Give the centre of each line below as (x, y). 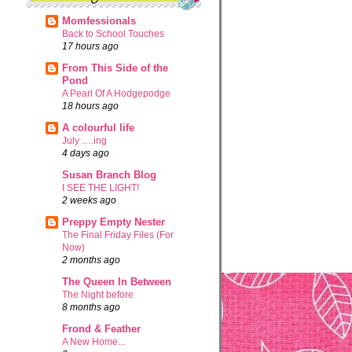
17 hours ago (91, 46)
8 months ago (92, 306)
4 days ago (86, 152)
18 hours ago (91, 105)
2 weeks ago (90, 200)
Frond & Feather (102, 328)
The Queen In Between (117, 281)
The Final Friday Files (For (118, 235)
